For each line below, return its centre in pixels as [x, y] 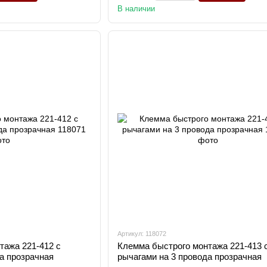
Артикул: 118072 [142, 234]
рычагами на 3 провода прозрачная [189, 257]
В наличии [136, 9]
